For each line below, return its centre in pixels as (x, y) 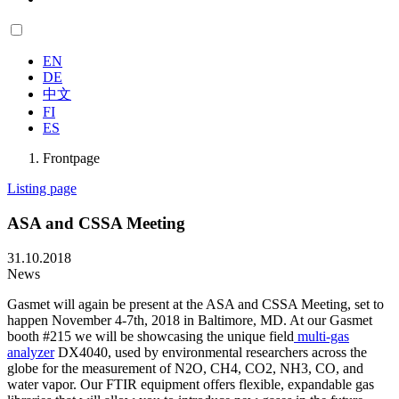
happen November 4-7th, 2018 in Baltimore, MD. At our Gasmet (190, 320)
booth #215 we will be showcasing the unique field (151, 336)
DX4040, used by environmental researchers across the (211, 352)
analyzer (31, 352)
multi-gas (322, 336)
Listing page (42, 189)
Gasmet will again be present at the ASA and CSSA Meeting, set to (195, 304)
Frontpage (71, 159)
